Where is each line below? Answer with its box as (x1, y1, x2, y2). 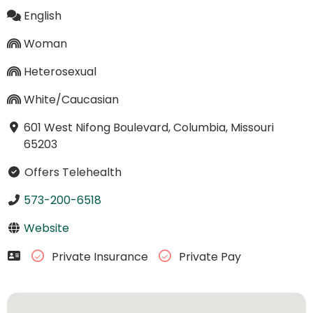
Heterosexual (23, 63, 96, 80)
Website (23, 219, 69, 236)
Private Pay (175, 249, 241, 265)
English (23, 7, 61, 24)
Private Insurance (48, 249, 151, 265)
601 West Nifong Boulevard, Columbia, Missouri (23, 119, 274, 136)
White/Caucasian (23, 91, 119, 108)
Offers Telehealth (21, 163, 122, 180)
